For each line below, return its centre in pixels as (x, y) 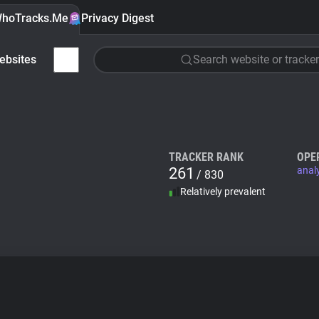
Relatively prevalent (223, 192)
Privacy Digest (117, 18)
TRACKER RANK (206, 157)
